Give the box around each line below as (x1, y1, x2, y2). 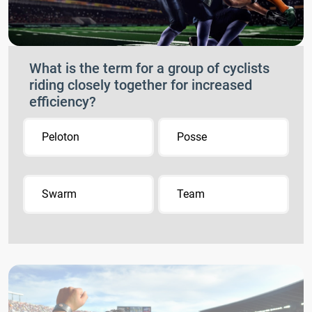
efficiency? (29, 93, 96, 110)
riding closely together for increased (29, 76, 252, 93)
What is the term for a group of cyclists (29, 59, 270, 77)
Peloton (42, 130, 79, 143)
